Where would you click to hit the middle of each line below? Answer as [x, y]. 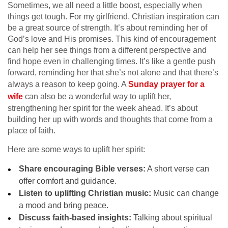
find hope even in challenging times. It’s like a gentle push [111, 61]
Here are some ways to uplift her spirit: [76, 149]
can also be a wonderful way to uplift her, [97, 96]
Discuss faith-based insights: [75, 217]
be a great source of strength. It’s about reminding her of [107, 27]
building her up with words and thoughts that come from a [110, 119]
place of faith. [32, 130]
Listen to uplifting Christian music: [85, 193]
